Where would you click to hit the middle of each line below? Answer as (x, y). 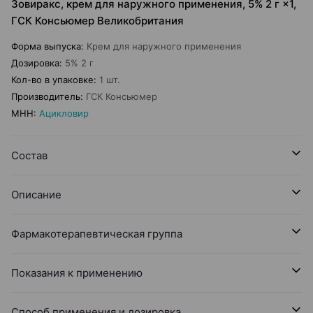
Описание (36, 195)
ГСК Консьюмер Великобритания (97, 21)
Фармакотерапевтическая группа (97, 234)
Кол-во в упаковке (52, 80)
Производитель (46, 96)
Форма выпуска (46, 46)
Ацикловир (64, 113)
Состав (29, 155)
